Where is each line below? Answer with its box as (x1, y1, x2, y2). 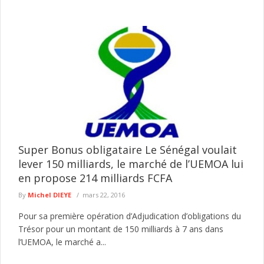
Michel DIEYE (28, 190, 71, 199)
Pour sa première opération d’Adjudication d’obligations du (18, 210, 241, 222)
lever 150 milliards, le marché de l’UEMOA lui (18, 157, 243, 171)
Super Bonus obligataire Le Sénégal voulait (18, 143, 237, 157)
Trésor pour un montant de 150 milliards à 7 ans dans (18, 223, 223, 235)
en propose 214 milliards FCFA (18, 171, 172, 185)
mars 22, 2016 (82, 190, 125, 199)
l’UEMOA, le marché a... (18, 236, 106, 247)
